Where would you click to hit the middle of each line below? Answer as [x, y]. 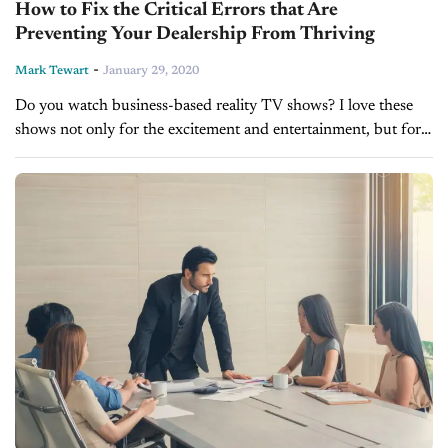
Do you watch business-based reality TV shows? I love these [214, 105]
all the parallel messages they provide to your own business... [215, 153]
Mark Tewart [52, 70]
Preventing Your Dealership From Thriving [195, 34]
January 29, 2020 [151, 70]
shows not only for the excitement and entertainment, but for [218, 129]
